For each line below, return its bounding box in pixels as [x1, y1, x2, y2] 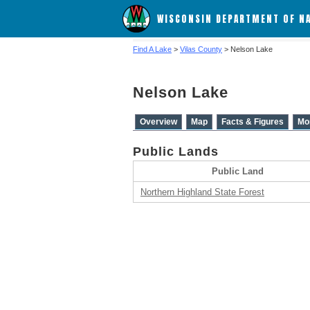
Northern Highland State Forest [140, 187, 264, 197]
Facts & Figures [221, 117, 284, 127]
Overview [140, 117, 177, 127]
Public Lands [133, 145, 219, 158]
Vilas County [180, 45, 222, 53]
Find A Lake [133, 45, 172, 53]
